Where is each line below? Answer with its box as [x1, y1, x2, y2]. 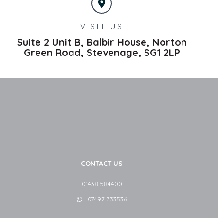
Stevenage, [86, 46, 141, 58]
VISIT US [80, 21, 124, 31]
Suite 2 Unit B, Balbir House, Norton [17, 36, 187, 48]
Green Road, [23, 46, 84, 58]
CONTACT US [81, 159, 123, 168]
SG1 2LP [144, 46, 180, 58]
